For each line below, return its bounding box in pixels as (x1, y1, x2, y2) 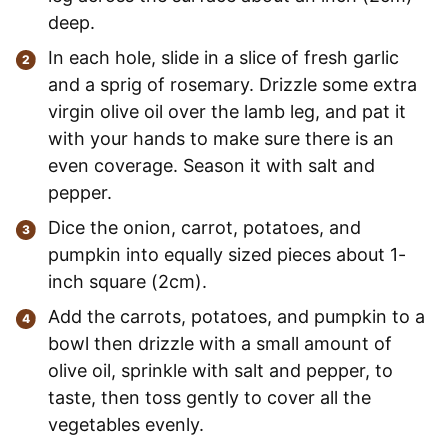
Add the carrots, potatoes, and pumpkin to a (48, 305, 425, 327)
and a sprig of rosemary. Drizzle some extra (48, 73, 417, 95)
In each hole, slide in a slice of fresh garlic (48, 46, 399, 68)
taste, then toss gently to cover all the (48, 386, 371, 408)
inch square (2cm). (48, 270, 207, 292)
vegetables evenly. (48, 413, 204, 435)
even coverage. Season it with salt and (48, 154, 375, 176)
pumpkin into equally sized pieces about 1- (48, 243, 406, 265)
